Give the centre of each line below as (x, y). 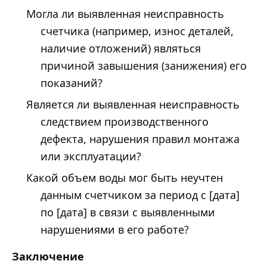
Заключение (48, 256)
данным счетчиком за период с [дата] (140, 195)
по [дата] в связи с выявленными (128, 212)
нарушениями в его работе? (115, 229)
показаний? (72, 83)
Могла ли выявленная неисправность (125, 14)
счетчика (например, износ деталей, (137, 31)
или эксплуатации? (91, 156)
